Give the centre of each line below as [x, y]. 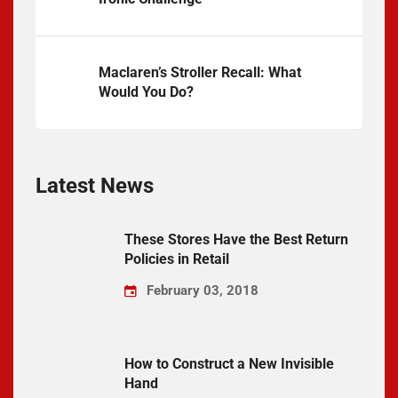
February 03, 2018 [203, 291]
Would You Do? [146, 92]
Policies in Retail [177, 259]
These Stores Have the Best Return [236, 239]
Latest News [95, 186]
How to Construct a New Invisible [229, 364]
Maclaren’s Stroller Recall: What [200, 72]
